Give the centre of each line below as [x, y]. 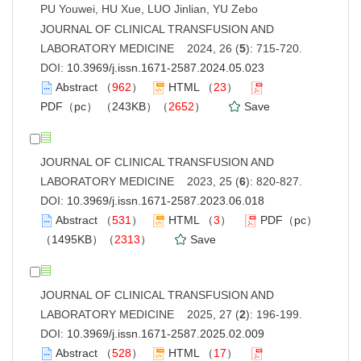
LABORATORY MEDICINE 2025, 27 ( [140, 314]
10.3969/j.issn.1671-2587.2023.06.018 [166, 200]
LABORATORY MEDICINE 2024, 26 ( [140, 48]
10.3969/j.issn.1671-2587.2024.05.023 [166, 67]
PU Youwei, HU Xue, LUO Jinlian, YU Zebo [149, 8]
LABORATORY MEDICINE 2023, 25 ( [140, 181]
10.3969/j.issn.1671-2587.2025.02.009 [166, 333]
